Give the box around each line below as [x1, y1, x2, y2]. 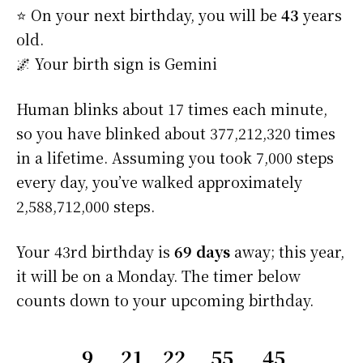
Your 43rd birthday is [16, 241, 174, 263]
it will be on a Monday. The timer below [16, 265, 301, 287]
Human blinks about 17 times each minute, [16, 98, 327, 120]
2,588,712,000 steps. [16, 195, 155, 217]
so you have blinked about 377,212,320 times [16, 122, 335, 144]
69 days [174, 241, 230, 263]
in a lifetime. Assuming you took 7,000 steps [16, 147, 334, 169]
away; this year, [230, 241, 344, 263]
